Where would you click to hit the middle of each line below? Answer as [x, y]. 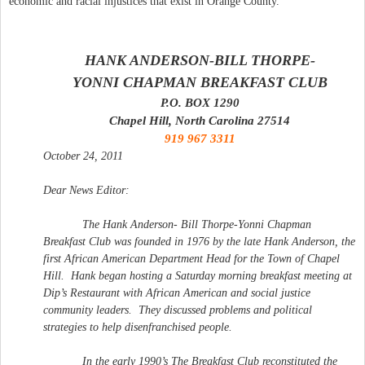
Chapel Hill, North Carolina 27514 [200, 120]
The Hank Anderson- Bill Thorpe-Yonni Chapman [197, 224]
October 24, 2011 [83, 156]
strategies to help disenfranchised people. [138, 327]
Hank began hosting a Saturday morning [165, 275]
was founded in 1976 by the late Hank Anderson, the [233, 241]
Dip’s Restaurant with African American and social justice [177, 292]
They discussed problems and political [225, 310]
